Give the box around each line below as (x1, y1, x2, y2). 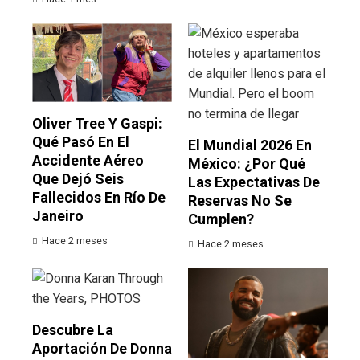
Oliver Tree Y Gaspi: (32, 114, 162, 132)
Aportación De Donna (32, 339, 172, 357)
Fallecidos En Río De (32, 188, 166, 206)
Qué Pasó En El (32, 133, 129, 150)
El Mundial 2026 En (188, 136, 312, 153)
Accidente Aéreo (32, 151, 144, 169)
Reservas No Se (188, 191, 292, 209)
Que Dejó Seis (32, 170, 124, 187)
